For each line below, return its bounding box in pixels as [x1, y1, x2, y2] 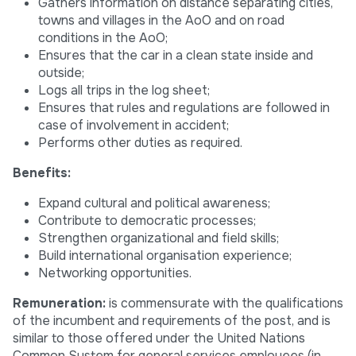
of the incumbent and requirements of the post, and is [13, 312, 331, 330]
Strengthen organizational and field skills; [38, 230, 279, 247]
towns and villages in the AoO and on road [38, 12, 284, 29]
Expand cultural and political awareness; [38, 195, 270, 212]
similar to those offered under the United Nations [13, 330, 305, 347]
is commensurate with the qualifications [106, 295, 343, 312]
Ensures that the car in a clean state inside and [38, 47, 313, 64]
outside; [38, 64, 84, 82]
